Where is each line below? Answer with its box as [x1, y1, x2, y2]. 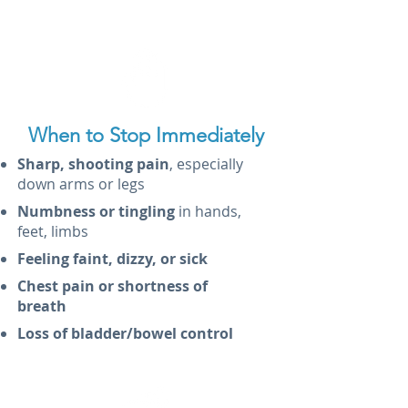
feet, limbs [17, 221, 88, 241]
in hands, [175, 201, 241, 221]
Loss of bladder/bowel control [17, 323, 233, 343]
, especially [169, 154, 243, 174]
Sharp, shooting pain [17, 154, 169, 174]
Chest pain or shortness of [17, 276, 208, 296]
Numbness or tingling [17, 201, 175, 221]
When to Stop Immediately [27, 123, 264, 148]
